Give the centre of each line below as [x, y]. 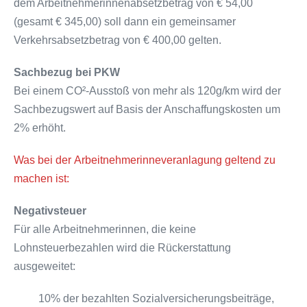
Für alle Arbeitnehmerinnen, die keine [105, 229]
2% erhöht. [40, 127]
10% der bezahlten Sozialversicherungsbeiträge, [144, 298]
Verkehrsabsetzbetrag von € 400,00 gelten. [118, 40]
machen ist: [41, 178]
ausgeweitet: [45, 266]
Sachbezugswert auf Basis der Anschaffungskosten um [147, 109]
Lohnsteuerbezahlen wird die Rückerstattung [122, 247]
